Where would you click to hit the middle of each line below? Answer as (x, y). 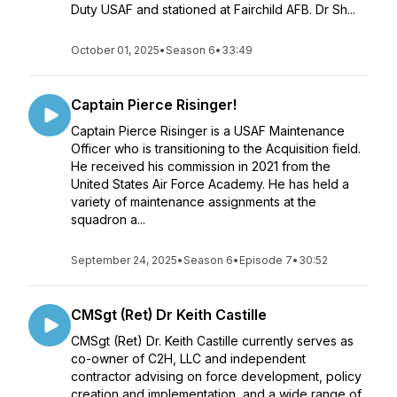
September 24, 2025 (124, 260)
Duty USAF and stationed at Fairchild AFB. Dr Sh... (213, 9)
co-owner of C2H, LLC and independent (188, 358)
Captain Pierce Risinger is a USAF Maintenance (208, 131)
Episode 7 (266, 260)
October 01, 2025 (115, 50)
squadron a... (108, 219)
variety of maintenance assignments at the (194, 202)
